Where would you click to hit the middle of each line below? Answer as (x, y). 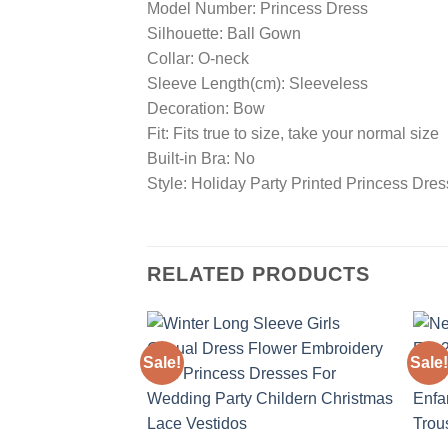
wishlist (358, 415)
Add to (358, 401)
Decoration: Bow (206, 108)
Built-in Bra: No (201, 158)
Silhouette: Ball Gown (224, 33)
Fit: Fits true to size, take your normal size (293, 133)
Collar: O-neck (198, 58)
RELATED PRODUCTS (258, 274)
